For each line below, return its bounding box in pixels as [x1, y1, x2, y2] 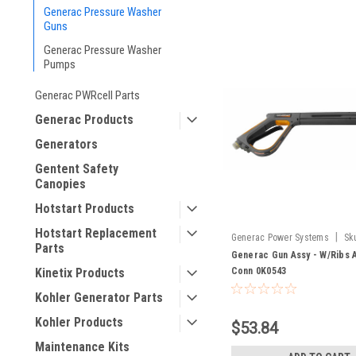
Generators [35, 137, 98, 152]
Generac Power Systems [230, 232, 329, 244]
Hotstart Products [35, 201, 134, 216]
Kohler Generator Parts [35, 290, 163, 305]
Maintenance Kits [35, 339, 130, 354]
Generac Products [35, 112, 133, 127]
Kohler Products [35, 315, 123, 330]
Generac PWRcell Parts [35, 88, 140, 103]
